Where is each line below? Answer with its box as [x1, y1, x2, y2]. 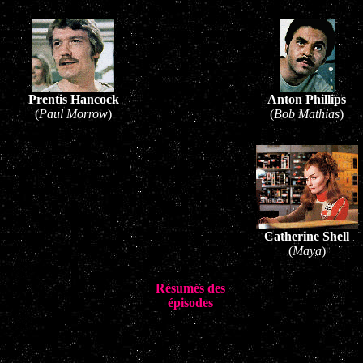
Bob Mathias [274, 107, 340, 121]
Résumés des [155, 281, 225, 295]
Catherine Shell [264, 229, 349, 243]
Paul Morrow [39, 107, 108, 121]
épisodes [167, 296, 213, 310]
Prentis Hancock [28, 92, 119, 106]
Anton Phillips [267, 92, 346, 106]
